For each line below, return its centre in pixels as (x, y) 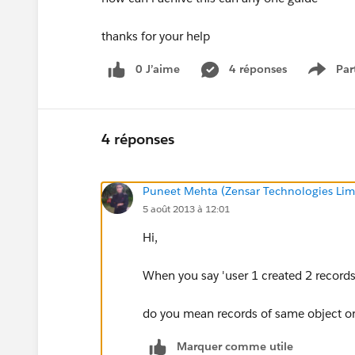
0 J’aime (158, 69)
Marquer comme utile (235, 346)
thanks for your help (156, 36)
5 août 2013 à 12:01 (186, 208)
